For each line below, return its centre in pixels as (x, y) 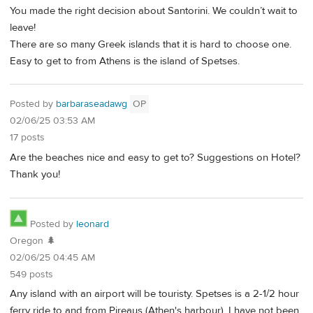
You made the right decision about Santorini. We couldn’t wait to (154, 10)
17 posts (27, 138)
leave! (23, 27)
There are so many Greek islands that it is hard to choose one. (151, 44)
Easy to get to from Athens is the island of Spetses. (125, 61)
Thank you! (35, 175)
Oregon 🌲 (33, 241)
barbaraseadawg (92, 104)
